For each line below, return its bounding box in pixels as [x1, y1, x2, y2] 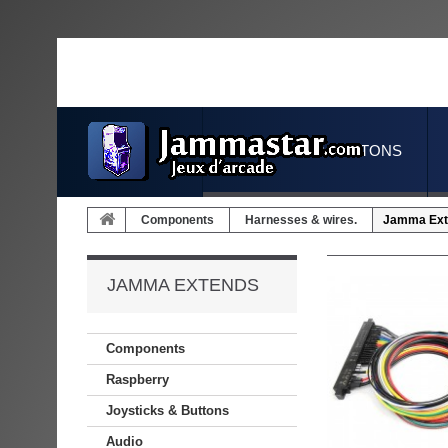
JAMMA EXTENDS [107, 275, 259, 295]
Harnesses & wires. [245, 213, 357, 227]
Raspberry [106, 372, 169, 387]
